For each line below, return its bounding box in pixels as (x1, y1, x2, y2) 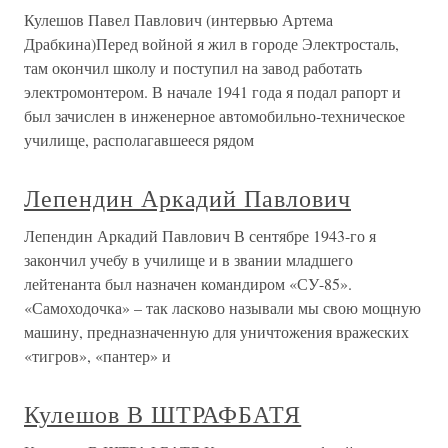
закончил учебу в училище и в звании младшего (24, 249, 353, 271)
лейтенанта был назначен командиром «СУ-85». (24, 273, 352, 295)
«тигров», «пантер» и (24, 345, 171, 367)
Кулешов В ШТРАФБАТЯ (24, 398, 302, 431)
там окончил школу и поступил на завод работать (24, 57, 362, 79)
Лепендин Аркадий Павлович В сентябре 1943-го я (24, 225, 376, 247)
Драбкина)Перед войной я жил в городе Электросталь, (24, 33, 399, 55)
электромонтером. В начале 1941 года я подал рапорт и (24, 81, 401, 103)
